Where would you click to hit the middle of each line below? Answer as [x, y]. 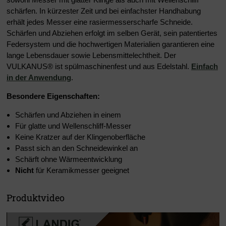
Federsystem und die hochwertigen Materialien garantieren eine [110, 44]
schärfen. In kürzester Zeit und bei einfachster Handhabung [104, 11]
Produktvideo [36, 198]
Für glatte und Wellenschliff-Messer [73, 126]
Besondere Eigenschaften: [53, 96]
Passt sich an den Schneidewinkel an [76, 148]
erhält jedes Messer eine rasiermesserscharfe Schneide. [100, 22]
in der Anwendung [39, 78]
